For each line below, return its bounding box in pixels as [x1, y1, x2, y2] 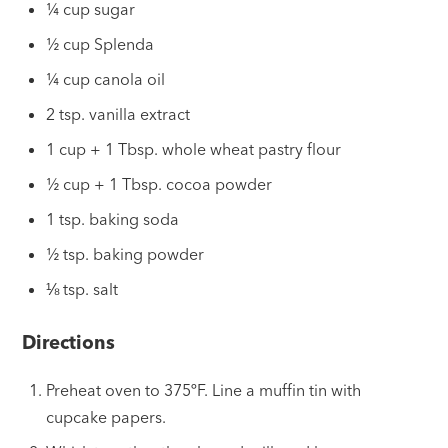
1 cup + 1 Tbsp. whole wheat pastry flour [46, 139, 342, 160]
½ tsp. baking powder [46, 244, 205, 265]
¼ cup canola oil [46, 69, 166, 90]
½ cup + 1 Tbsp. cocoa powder [46, 174, 273, 195]
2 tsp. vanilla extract [46, 104, 191, 125]
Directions [22, 331, 116, 355]
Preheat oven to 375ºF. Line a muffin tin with [46, 379, 362, 400]
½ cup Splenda [46, 34, 155, 55]
